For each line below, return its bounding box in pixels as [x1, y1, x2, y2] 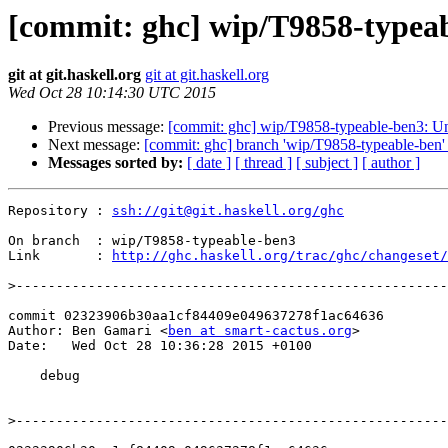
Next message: [48, 136, 144, 154]
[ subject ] [296, 154, 358, 172]
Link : [8, 248, 112, 264]
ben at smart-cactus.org [168, 323, 352, 339]
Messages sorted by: [48, 154, 183, 172]
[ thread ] [235, 154, 292, 172]
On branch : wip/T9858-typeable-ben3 [8, 233, 296, 249]
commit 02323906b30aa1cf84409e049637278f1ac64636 [8, 308, 384, 324]
